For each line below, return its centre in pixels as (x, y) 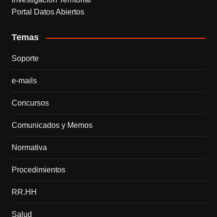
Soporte (25, 59)
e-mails (24, 81)
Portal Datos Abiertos (48, 12)
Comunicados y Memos (52, 125)
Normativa (29, 148)
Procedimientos (38, 170)
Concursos (30, 103)
